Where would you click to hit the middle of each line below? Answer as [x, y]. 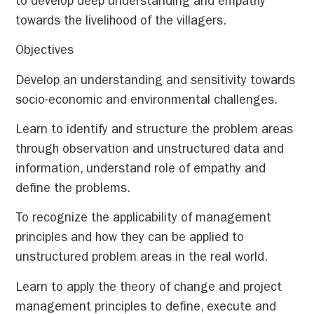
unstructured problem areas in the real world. [142, 259]
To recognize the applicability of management [144, 220]
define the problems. [73, 190]
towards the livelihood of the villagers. [121, 22]
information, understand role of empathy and [141, 170]
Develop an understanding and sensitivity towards [156, 82]
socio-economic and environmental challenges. [147, 101]
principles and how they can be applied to [130, 239]
